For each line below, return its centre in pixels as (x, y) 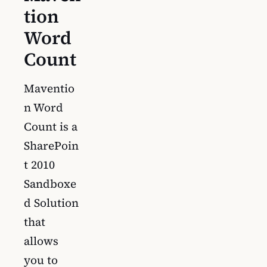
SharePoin (51, 145)
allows (41, 240)
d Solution (51, 202)
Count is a (51, 126)
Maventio (49, 88)
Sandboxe (50, 183)
